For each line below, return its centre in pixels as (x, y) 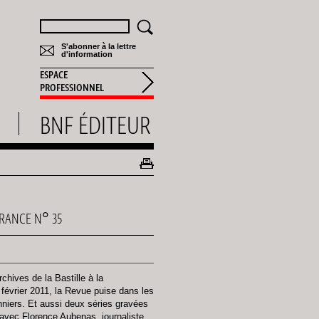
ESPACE (54, 75)
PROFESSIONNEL (72, 88)
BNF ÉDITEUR (95, 125)
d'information (87, 54)
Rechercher (69, 25)
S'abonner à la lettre (99, 46)
